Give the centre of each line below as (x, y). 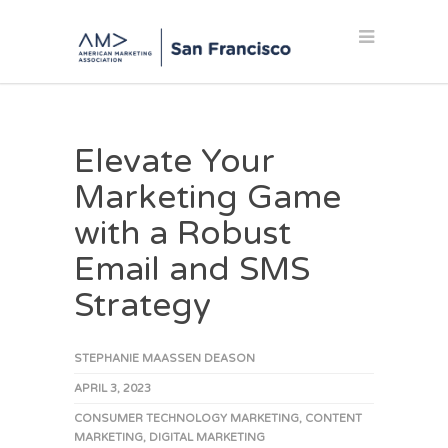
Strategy (142, 306)
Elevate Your (174, 162)
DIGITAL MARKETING (207, 438)
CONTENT (333, 419)
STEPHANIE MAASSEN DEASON (164, 359)
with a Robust (182, 234)
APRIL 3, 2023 (112, 389)
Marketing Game (207, 198)
